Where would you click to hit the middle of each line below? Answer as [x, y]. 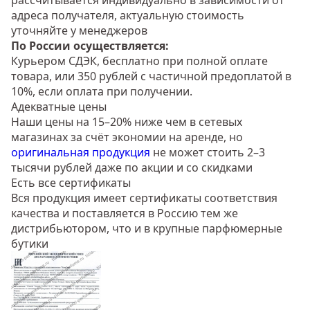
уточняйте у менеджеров [79, 31]
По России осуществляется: [90, 46]
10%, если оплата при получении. [102, 92]
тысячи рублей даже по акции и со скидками [132, 168]
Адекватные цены [59, 107]
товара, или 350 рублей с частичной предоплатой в [151, 76]
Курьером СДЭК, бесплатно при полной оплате [139, 61]
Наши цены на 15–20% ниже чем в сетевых [127, 122]
